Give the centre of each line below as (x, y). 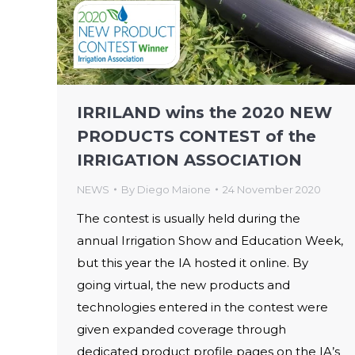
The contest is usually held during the (189, 218)
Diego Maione (174, 189)
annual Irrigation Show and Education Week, (210, 240)
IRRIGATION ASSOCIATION (189, 160)
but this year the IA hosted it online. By (193, 262)
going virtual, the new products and (183, 284)
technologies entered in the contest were (202, 307)
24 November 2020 (272, 189)
